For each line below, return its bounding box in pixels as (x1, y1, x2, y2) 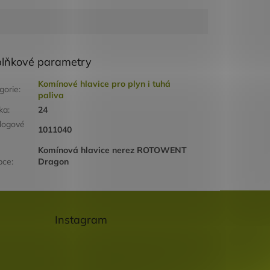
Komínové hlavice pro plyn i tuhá (38, 78, 171, 90)
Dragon (38, 156, 69, 168)
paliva (38, 90, 64, 101)
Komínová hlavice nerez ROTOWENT (38, 145, 187, 156)
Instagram (54, 213, 107, 227)
